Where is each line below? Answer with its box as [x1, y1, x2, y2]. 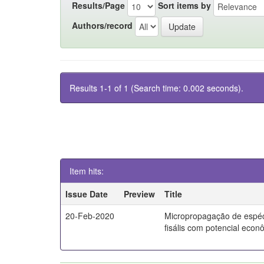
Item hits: [70, 165, 104, 177]
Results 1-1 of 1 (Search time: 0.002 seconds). [70, 82, 243, 94]
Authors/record [72, 19, 133, 31]
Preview [124, 188, 156, 200]
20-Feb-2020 [65, 210, 115, 222]
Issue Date [65, 188, 108, 200]
